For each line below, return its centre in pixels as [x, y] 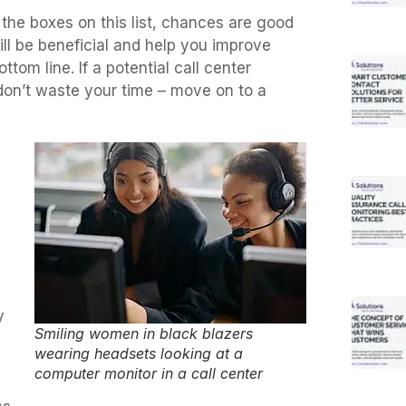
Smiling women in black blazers [144, 333]
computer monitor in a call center [149, 373]
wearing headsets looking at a [139, 353]
